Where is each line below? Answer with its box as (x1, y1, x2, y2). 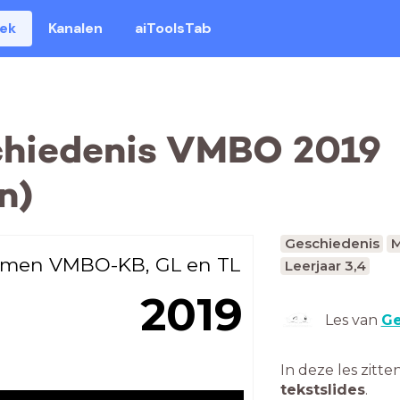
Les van (324, 312, 381, 329)
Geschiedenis (284, 235, 379, 252)
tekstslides (280, 381, 365, 398)
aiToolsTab (135, 19, 212, 37)
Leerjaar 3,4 (284, 257, 366, 274)
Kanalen (48, 19, 104, 37)
